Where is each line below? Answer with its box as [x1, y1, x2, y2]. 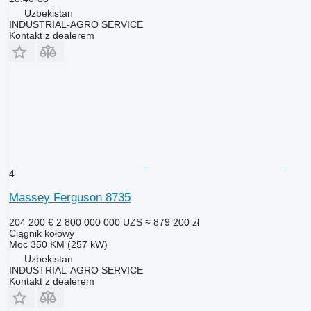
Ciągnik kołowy [8, 227, 74, 239]
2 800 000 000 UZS [56, 216, 142, 228]
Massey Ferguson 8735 [8, 190, 131, 204]
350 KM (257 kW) [30, 238, 108, 250]
